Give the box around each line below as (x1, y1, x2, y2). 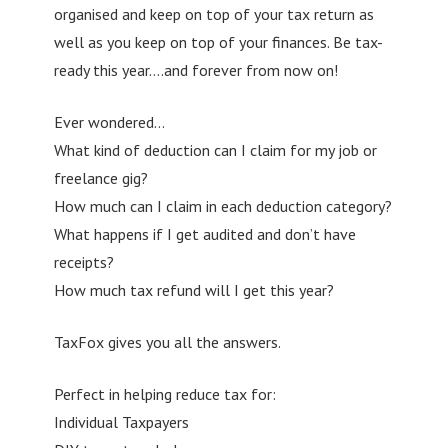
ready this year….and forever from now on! (53, 59, 338, 80)
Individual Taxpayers (53, 411, 189, 432)
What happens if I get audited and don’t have (53, 223, 356, 244)
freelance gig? (53, 167, 148, 188)
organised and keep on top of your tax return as (53, 3, 374, 24)
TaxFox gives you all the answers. (53, 331, 281, 352)
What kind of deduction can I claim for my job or (53, 139, 377, 160)
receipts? (53, 251, 114, 272)
